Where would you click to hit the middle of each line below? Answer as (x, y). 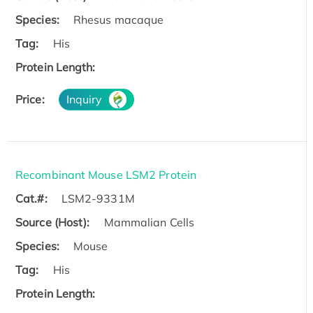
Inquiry (84, 99)
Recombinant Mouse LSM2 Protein (106, 174)
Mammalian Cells (149, 222)
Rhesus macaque (118, 19)
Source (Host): (53, 222)
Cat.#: (31, 198)
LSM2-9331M (98, 198)
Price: (30, 99)
